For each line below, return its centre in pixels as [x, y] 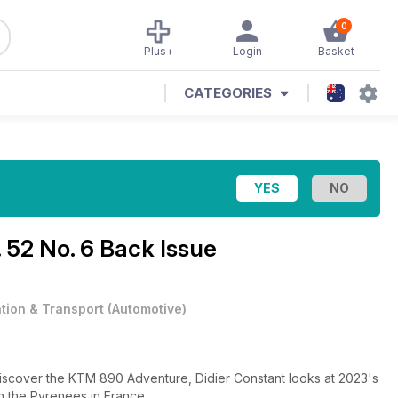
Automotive [147, 309]
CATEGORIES [228, 93]
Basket [336, 51]
